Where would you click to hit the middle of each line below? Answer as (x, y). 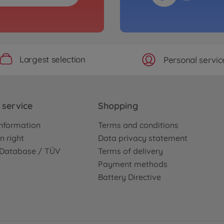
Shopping (118, 106)
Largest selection (52, 59)
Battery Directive (129, 177)
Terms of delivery (130, 151)
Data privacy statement (143, 138)
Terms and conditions (138, 125)
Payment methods (133, 164)
